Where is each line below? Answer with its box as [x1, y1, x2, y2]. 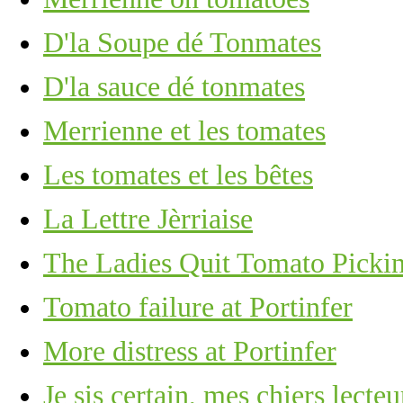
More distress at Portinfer [43, 335, 336, 367]
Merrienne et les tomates [43, 114, 326, 147]
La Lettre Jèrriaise [43, 202, 253, 235]
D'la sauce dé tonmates [43, 70, 305, 103]
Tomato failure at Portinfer [43, 291, 353, 323]
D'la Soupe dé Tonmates [43, 26, 321, 58]
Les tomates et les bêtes [43, 158, 313, 191]
